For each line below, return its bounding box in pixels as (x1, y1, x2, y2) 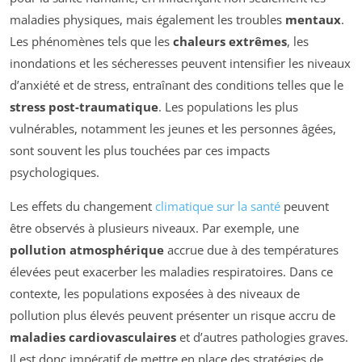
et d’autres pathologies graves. (176, 329, 348, 346)
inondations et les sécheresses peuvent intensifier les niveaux (10, 55, 351, 72)
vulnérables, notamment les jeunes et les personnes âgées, (10, 120, 336, 137)
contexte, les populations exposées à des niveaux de (10, 285, 300, 302)
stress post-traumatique (10, 99, 158, 116)
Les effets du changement (10, 198, 155, 215)
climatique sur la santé (155, 198, 280, 215)
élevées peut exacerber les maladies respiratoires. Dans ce (10, 263, 333, 280)
